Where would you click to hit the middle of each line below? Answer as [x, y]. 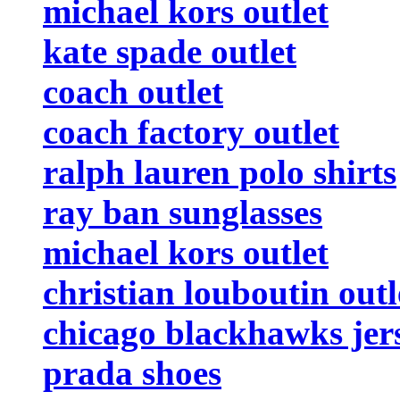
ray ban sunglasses [183, 212]
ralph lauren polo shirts [220, 171]
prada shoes [132, 372]
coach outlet [133, 91]
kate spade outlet [170, 51]
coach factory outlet [191, 131]
